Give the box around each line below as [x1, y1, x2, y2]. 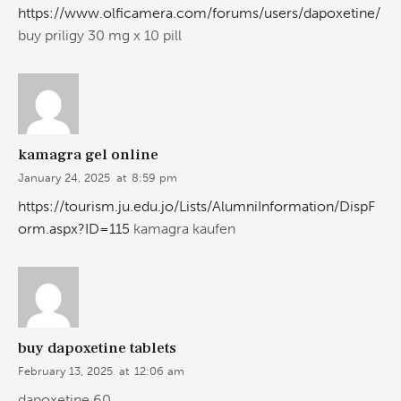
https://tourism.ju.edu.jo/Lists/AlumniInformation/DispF [18, 198, 375, 216]
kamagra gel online [18, 144, 158, 165]
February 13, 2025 [18, 363, 113, 378]
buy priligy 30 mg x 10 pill [18, 27, 182, 45]
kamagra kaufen [130, 220, 235, 238]
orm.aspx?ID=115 [18, 220, 130, 238]
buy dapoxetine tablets [18, 337, 176, 358]
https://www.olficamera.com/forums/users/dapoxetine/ [18, 4, 380, 22]
